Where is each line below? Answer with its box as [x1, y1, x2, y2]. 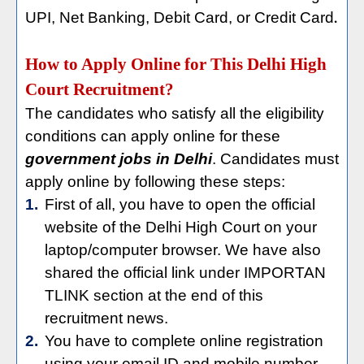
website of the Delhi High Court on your [45, 219, 317, 236]
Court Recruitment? [25, 80, 174, 99]
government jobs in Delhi [25, 150, 212, 167]
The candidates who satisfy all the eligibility [25, 105, 324, 122]
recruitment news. [45, 310, 168, 327]
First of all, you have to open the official [45, 196, 315, 213]
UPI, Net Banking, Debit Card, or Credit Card [25, 9, 334, 26]
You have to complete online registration [45, 332, 323, 349]
